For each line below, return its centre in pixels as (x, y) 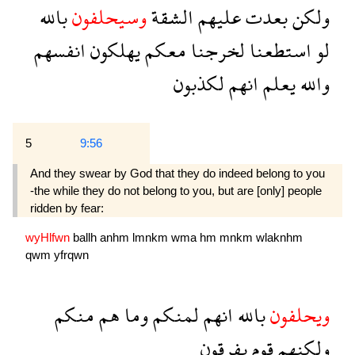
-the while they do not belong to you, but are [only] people (176, 190)
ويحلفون (298, 315)
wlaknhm (279, 237)
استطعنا (278, 50)
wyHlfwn (49, 237)
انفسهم (60, 50)
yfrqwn (71, 254)
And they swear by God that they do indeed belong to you (177, 173)
